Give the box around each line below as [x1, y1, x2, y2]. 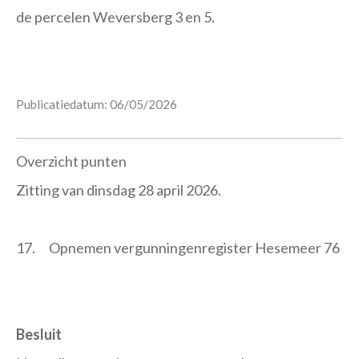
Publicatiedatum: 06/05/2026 [16, 97, 177, 111]
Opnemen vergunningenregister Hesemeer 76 [49, 239, 341, 256]
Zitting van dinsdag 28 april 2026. [16, 181, 221, 199]
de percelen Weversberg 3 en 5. [16, 8, 215, 26]
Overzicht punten [16, 152, 127, 170]
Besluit [16, 325, 62, 343]
